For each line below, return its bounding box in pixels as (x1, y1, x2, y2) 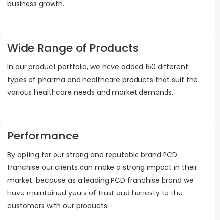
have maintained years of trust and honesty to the (7, 188, 183, 198)
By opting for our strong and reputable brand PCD (7, 150, 177, 160)
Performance (7, 128, 79, 144)
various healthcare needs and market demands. (7, 87, 173, 97)
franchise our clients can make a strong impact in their (7, 163, 197, 173)
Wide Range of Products (7, 40, 138, 55)
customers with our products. (7, 201, 109, 211)
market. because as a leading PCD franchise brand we (7, 175, 193, 186)
